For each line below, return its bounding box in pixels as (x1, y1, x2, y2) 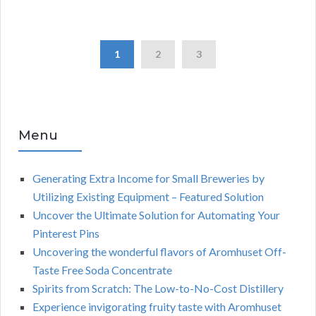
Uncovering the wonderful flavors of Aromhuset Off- (32, 245, 286, 259)
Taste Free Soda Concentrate (32, 263, 172, 277)
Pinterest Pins (32, 226, 99, 241)
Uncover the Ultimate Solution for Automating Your (32, 208, 280, 222)
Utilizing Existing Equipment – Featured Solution (32, 190, 264, 204)
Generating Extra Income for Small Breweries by (32, 171, 265, 186)
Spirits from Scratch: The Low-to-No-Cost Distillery (32, 281, 284, 296)
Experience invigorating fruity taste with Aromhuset (32, 300, 281, 314)
